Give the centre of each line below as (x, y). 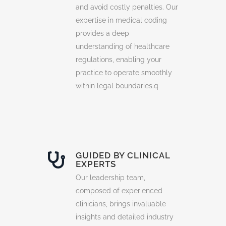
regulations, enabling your (119, 59)
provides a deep (102, 33)
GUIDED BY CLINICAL (123, 155)
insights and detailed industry (125, 217)
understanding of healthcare (123, 46)
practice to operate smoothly (124, 72)
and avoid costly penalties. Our (127, 7)
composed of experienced (119, 190)
